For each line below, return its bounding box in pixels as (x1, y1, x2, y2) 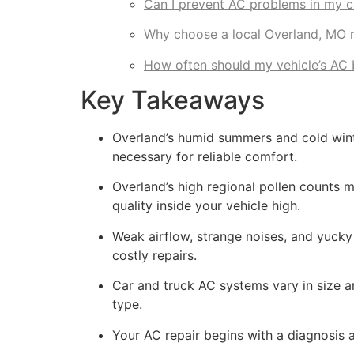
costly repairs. (112, 247, 197, 263)
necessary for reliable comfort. (112, 148, 297, 164)
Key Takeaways (81, 84, 265, 115)
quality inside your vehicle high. (112, 198, 300, 214)
